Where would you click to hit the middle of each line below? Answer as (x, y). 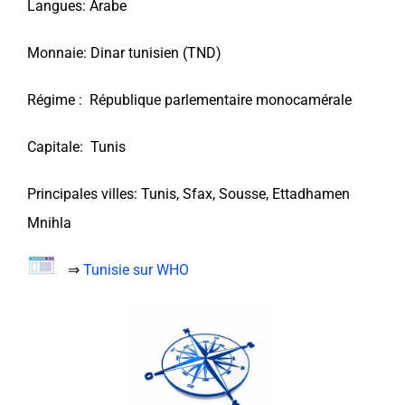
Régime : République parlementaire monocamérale (189, 100)
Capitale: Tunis (76, 147)
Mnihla (49, 223)
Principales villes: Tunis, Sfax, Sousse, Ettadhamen (188, 194)
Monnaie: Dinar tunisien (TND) (124, 53)
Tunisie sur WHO (136, 270)
